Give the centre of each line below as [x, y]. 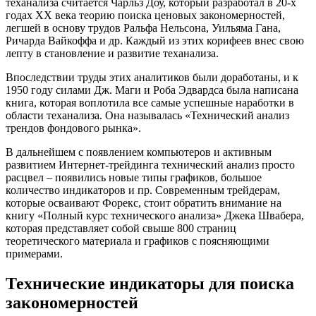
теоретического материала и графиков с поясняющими [138, 241]
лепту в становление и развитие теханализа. [112, 53]
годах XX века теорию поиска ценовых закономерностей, [145, 15]
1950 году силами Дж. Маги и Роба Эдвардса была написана [152, 90]
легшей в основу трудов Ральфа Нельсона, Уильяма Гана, [143, 28]
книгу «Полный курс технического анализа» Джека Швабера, [155, 215]
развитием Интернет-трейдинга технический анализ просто [150, 164]
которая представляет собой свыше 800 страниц [121, 228]
